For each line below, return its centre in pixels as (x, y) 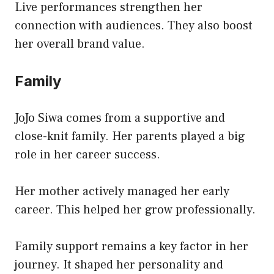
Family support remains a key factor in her (131, 246)
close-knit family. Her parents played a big (130, 136)
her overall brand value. (80, 44)
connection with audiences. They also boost (134, 25)
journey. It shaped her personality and (119, 265)
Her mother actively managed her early (122, 191)
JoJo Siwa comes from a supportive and (120, 118)
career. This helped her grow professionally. (135, 209)
